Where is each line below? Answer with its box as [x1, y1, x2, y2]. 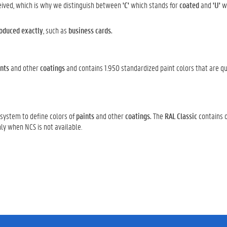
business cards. [68, 25, 112, 35]
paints [76, 110, 94, 121]
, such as [43, 25, 68, 35]
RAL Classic [165, 110, 197, 121]
